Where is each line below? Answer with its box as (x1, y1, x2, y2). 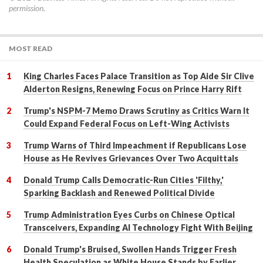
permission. (9, 3, 45, 14)
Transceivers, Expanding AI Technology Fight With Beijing (23, 222, 253, 233)
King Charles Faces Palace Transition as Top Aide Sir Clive (23, 71, 254, 82)
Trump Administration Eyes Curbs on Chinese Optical (23, 210, 235, 220)
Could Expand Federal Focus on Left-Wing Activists (23, 119, 230, 129)
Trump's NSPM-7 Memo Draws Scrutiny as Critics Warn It (23, 106, 249, 116)
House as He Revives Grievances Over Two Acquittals (23, 153, 238, 164)
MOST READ (9, 44, 52, 53)
